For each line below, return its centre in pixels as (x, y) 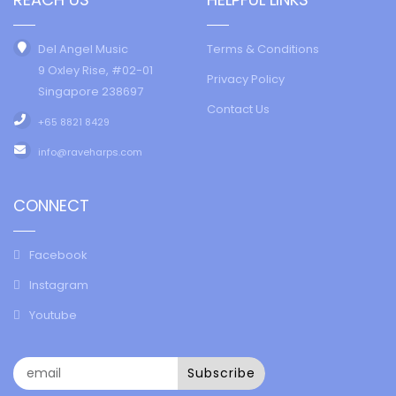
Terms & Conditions (263, 49)
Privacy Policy (246, 79)
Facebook (58, 255)
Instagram (59, 285)
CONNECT (51, 205)
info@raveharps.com (90, 152)
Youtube (53, 315)
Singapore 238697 (91, 91)
